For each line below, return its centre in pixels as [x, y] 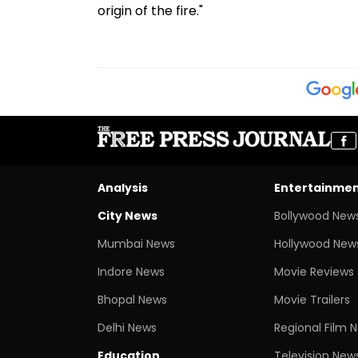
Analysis [123, 187]
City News [127, 215]
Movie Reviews [314, 271]
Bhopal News [132, 299]
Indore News [131, 271]
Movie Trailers [312, 299]
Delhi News [127, 327]
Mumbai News [136, 243]
